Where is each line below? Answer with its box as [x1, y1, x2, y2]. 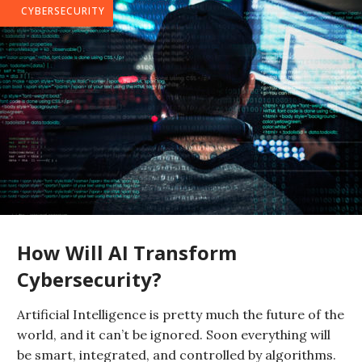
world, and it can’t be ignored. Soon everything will [17, 326, 330, 343]
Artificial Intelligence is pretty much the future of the [17, 306, 344, 322]
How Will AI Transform [17, 239, 237, 266]
